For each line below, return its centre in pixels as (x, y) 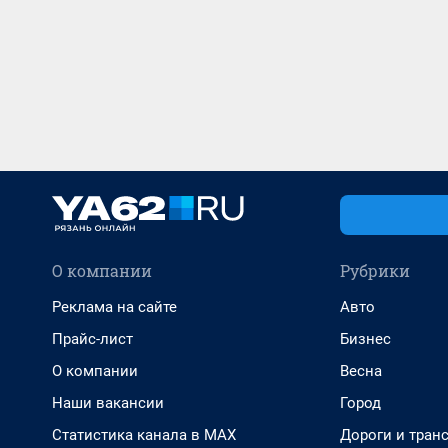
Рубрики (375, 270)
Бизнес (365, 339)
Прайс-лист (92, 339)
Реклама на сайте (114, 307)
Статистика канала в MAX (144, 435)
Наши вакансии (108, 403)
